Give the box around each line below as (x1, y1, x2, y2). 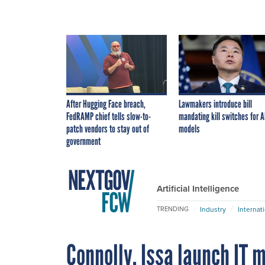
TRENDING (157, 204, 189, 214)
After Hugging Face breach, (66, 97, 146, 111)
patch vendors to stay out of (66, 122, 149, 135)
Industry (200, 203, 226, 215)
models (179, 122, 200, 135)
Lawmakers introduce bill (179, 97, 252, 111)
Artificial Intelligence (157, 182, 239, 195)
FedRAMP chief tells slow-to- (66, 109, 151, 123)
